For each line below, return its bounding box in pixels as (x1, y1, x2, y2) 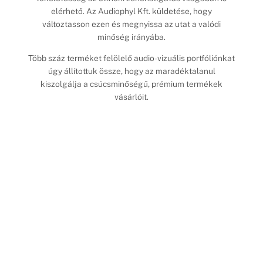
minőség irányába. (97, 32, 166, 42)
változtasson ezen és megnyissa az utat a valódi (42, 19, 221, 29)
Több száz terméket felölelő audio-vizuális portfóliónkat (28, 53, 235, 63)
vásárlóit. (114, 92, 149, 102)
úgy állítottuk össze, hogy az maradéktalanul (48, 66, 215, 76)
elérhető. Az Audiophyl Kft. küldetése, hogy (51, 6, 212, 16)
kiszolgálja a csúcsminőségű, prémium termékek (41, 79, 222, 89)
